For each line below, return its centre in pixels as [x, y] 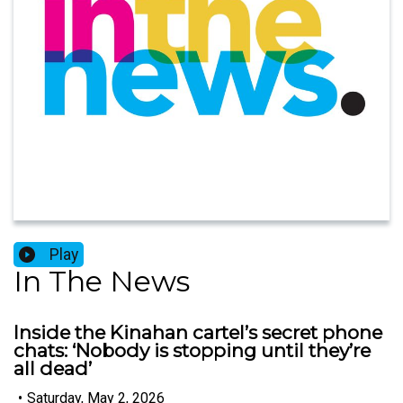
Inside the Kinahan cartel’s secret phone [198, 333]
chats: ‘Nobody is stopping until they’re [192, 351]
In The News [102, 282]
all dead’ [53, 369]
